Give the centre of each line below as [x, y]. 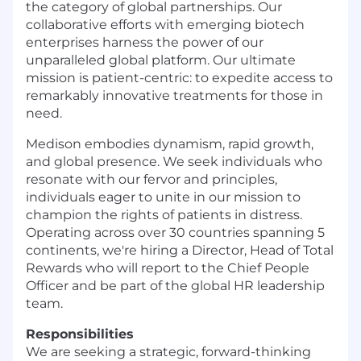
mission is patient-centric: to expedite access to [179, 78]
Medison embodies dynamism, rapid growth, [170, 144]
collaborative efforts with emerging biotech [165, 25]
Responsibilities [80, 334]
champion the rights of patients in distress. [164, 215]
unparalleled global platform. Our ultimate [161, 60]
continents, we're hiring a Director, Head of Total [180, 251]
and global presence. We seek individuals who [174, 162]
